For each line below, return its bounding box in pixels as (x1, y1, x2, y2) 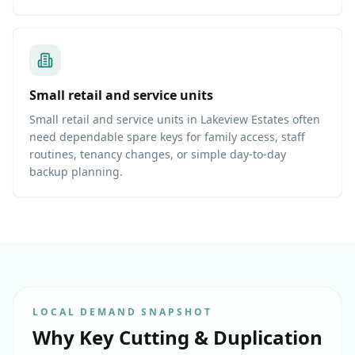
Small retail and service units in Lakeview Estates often (29, 112, 320, 128)
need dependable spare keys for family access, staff (29, 129, 305, 145)
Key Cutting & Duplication (79, 324, 323, 351)
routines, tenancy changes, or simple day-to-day (29, 147, 286, 162)
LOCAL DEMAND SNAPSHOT (32, 305, 212, 319)
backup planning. (29, 164, 123, 180)
